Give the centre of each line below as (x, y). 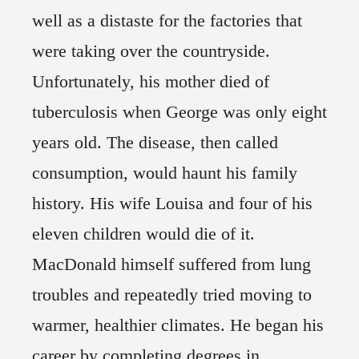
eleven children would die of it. (143, 234)
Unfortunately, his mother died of (151, 82)
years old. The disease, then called (155, 143)
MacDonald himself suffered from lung (171, 264)
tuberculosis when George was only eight (179, 112)
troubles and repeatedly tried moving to (172, 295)
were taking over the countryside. (151, 51)
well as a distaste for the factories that (167, 21)
